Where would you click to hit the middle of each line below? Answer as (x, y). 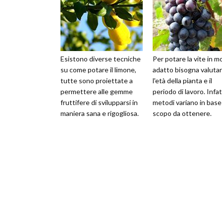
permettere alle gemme (97, 91)
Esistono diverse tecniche (101, 59)
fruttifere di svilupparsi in (99, 102)
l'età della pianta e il (182, 81)
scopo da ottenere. (182, 113)
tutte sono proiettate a (97, 81)
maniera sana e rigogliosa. (100, 113)
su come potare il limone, (98, 70)
